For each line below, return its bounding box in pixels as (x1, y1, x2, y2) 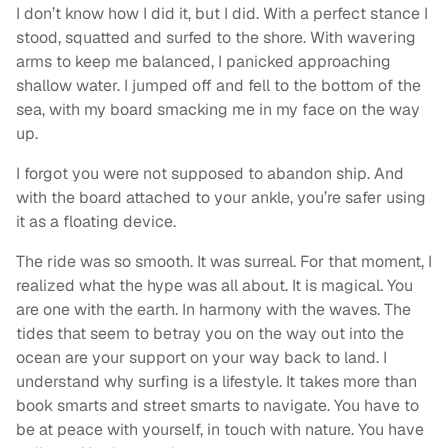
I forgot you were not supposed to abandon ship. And (16, 163, 404, 185)
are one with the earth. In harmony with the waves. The (16, 299, 411, 321)
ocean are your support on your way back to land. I (16, 347, 387, 369)
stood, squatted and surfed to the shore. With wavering (16, 27, 416, 49)
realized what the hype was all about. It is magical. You (16, 275, 413, 297)
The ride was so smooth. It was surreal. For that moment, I (16, 251, 432, 273)
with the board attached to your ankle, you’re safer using (16, 187, 426, 209)
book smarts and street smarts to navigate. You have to (16, 395, 419, 417)
